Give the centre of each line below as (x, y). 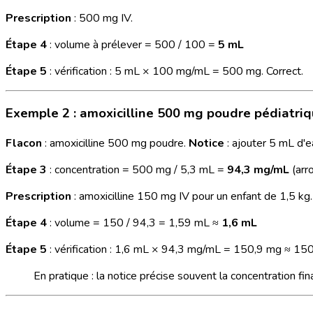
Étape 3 (26, 169)
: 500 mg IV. (102, 18)
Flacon (24, 143)
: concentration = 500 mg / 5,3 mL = (137, 169)
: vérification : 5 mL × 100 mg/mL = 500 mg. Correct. (175, 71)
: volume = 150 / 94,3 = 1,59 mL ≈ (134, 223)
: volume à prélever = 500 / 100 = (132, 44)
